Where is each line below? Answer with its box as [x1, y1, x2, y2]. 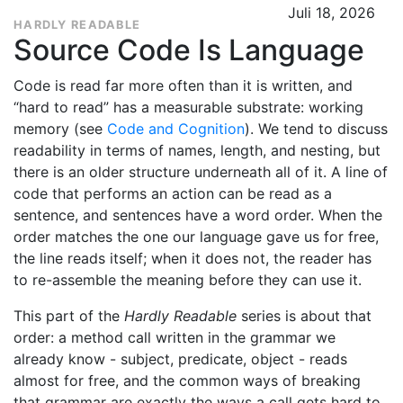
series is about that [237, 307, 372, 325]
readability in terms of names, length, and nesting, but [13, 141, 381, 159]
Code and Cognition [107, 120, 245, 138]
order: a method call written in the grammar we [13, 328, 336, 346]
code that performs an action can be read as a [13, 184, 332, 202]
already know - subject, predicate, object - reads [13, 350, 347, 368]
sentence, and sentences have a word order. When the [13, 206, 382, 224]
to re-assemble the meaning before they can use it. [13, 271, 362, 289]
